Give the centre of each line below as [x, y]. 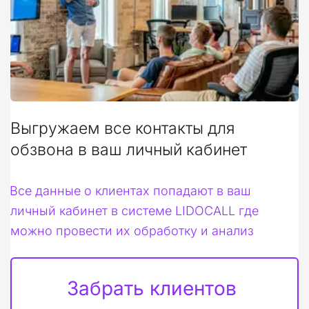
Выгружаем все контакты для [122, 128]
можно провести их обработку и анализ [132, 230]
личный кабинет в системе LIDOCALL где [134, 210]
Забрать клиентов [152, 288]
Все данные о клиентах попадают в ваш [131, 190]
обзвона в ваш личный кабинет [129, 149]
